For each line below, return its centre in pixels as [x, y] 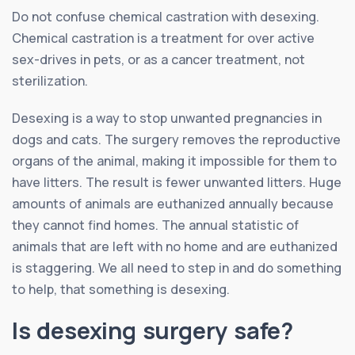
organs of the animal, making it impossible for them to [174, 161]
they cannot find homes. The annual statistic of [155, 225]
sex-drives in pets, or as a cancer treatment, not [158, 59]
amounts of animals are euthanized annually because [173, 204]
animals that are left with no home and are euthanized [175, 246]
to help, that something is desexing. [121, 289]
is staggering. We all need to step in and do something [177, 268]
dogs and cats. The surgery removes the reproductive [176, 139]
